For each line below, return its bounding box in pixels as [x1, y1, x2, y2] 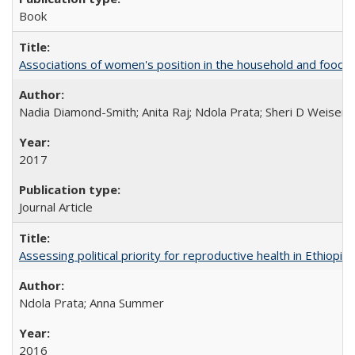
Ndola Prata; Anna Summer [19, 295, 164, 311]
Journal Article [19, 199, 93, 215]
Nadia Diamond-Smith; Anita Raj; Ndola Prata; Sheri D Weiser [19, 104, 346, 120]
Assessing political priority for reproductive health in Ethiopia [19, 247, 349, 263]
